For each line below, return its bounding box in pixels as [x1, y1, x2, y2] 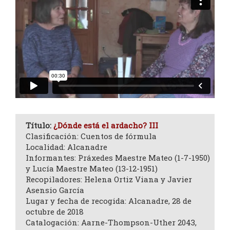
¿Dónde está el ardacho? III [53, 120, 158, 131]
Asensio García [26, 185, 84, 196]
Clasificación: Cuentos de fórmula [26, 131, 157, 142]
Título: [26, 120, 53, 131]
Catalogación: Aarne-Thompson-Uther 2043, [26, 217, 197, 228]
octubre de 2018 [26, 206, 84, 217]
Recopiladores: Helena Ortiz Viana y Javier [26, 174, 192, 185]
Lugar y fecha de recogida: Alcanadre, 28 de [26, 196, 191, 206]
